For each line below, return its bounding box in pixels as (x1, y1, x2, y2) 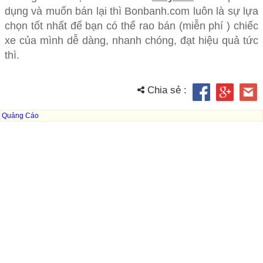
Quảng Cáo (2, 112, 39, 120)
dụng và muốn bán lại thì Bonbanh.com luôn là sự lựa (5, 5, 258, 18)
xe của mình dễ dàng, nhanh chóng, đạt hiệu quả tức (5, 35, 258, 47)
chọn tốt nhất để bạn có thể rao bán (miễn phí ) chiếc (5, 20, 258, 32)
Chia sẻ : (144, 85, 187, 96)
